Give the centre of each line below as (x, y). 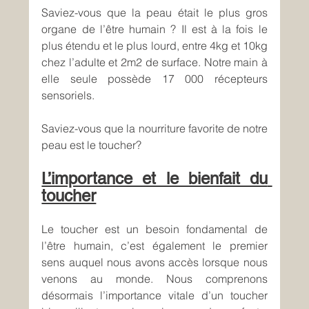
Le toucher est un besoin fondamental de (154, 229)
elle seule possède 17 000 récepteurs (154, 79)
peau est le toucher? (92, 145)
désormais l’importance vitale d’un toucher (154, 296)
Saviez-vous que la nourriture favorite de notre (154, 129)
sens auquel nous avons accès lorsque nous (154, 262)
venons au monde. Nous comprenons (154, 279)
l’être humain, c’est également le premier (154, 246)
